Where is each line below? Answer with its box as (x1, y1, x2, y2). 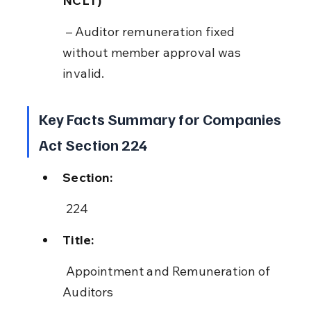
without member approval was (62, 44, 244, 60)
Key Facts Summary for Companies (38, 108, 285, 128)
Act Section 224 (38, 134, 147, 154)
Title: (62, 231, 94, 248)
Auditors (62, 283, 114, 300)
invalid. (62, 65, 105, 81)
